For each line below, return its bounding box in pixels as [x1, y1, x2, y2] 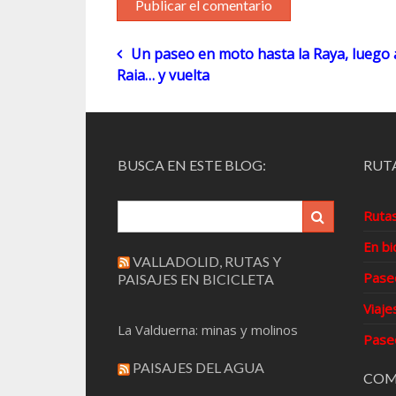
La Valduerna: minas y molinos [117, 320, 298, 339]
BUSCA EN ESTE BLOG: [117, 156, 266, 173]
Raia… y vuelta [117, 65, 209, 85]
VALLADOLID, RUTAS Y [132, 252, 281, 270]
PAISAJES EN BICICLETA [117, 270, 274, 287]
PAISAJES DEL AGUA [132, 359, 264, 376]
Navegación [116, 43, 257, 75]
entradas [116, 112, 222, 144]
